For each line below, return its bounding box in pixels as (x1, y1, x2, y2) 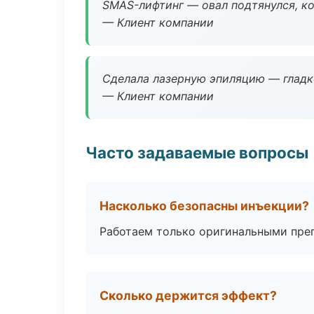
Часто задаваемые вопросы (86, 143, 308, 162)
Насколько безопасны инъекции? (100, 198, 309, 213)
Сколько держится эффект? (100, 288, 277, 303)
